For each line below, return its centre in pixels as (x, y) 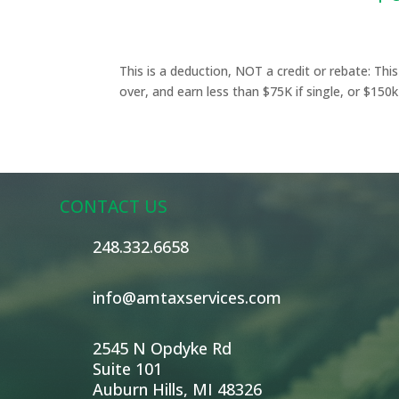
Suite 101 (128, 369)
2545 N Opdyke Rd (163, 349)
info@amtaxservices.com (187, 298)
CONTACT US (114, 207)
